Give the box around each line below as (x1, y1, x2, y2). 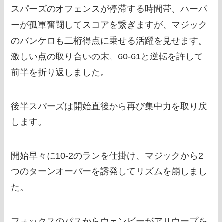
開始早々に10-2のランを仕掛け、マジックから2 (11, 150, 204, 161)
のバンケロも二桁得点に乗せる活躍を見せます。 (11, 36, 208, 46)
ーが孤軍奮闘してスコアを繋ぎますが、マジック (11, 20, 208, 30)
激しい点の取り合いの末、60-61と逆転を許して (11, 52, 204, 62)
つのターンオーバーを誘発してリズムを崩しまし (11, 166, 208, 176)
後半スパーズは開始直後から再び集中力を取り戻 (11, 101, 208, 111)
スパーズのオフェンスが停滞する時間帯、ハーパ (11, 4, 208, 14)
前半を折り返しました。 (11, 67, 110, 78)
